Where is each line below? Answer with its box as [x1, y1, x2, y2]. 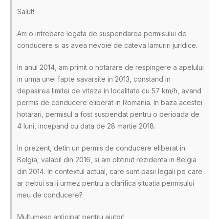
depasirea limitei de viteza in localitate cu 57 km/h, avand [17, 86, 201, 95]
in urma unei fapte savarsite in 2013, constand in [17, 74, 171, 83]
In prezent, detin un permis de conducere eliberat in [17, 143, 185, 152]
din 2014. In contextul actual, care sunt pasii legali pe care [17, 167, 202, 175]
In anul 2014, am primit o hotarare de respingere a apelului [17, 63, 204, 71]
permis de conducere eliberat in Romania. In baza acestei [17, 98, 202, 107]
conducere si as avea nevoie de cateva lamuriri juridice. [17, 41, 197, 49]
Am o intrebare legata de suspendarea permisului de [17, 29, 187, 38]
